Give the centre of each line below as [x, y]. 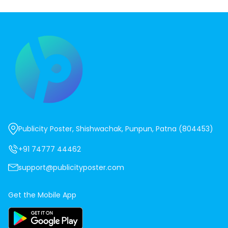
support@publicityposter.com [71, 167]
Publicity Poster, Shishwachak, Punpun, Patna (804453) [116, 129]
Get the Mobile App [42, 195]
